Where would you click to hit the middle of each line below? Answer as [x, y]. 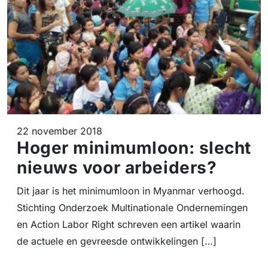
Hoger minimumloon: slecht [134, 147]
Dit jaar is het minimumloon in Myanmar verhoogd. [131, 191]
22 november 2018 [60, 131]
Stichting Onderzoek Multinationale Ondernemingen [132, 207]
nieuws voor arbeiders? [117, 167]
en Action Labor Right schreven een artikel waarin [129, 224]
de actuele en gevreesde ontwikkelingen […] [117, 241]
